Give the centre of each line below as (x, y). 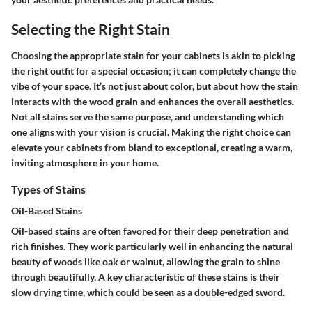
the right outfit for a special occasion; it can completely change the (154, 70)
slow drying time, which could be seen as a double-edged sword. (148, 292)
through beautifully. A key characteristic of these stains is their (146, 276)
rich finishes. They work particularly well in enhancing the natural (152, 246)
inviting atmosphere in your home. (85, 162)
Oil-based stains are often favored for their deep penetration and (150, 231)
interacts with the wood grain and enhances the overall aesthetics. (153, 101)
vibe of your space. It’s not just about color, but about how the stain (155, 86)
